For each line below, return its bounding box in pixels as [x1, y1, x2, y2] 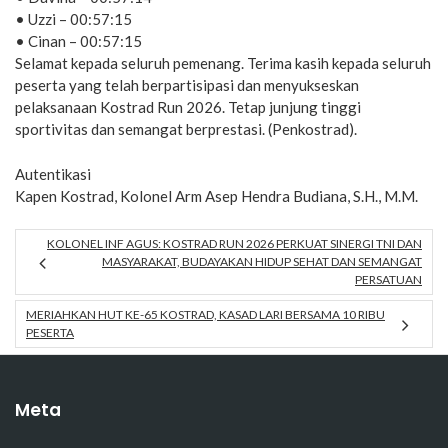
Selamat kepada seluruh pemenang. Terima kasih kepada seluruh [15, 54, 431, 73]
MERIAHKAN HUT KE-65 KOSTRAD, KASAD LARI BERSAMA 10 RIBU [26, 307, 385, 323]
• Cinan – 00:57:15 [15, 32, 142, 51]
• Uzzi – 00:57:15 [15, 10, 132, 29]
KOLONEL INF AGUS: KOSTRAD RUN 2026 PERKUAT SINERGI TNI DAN [47, 236, 422, 252]
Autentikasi [15, 164, 91, 183]
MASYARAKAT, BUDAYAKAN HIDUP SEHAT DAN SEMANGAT [102, 254, 422, 270]
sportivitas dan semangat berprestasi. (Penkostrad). [15, 120, 357, 139]
